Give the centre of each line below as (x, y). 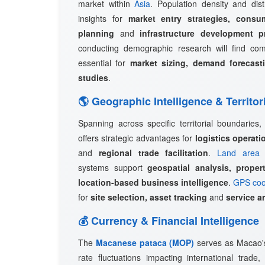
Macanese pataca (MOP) (145, 243)
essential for (104, 63)
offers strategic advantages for (137, 138)
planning (96, 33)
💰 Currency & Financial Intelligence (169, 221)
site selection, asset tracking (149, 197)
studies (93, 77)
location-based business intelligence (153, 182)
